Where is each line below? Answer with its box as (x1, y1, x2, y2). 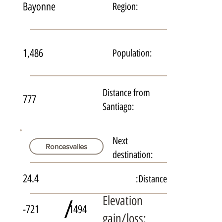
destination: (112, 148, 154, 161)
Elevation (102, 192, 143, 209)
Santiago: (102, 100, 134, 112)
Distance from (102, 86, 150, 99)
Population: (112, 47, 153, 59)
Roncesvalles (46, 142, 88, 151)
